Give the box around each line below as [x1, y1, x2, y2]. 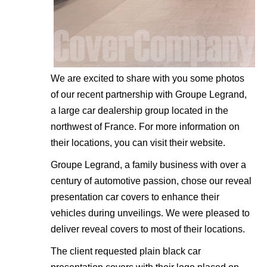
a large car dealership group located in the [51, 105, 228, 116]
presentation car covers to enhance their [51, 191, 219, 202]
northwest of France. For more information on [51, 121, 240, 132]
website [190, 137, 223, 148]
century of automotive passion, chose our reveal [51, 175, 252, 186]
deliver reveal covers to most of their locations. [51, 223, 245, 234]
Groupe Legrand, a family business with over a [51, 159, 246, 170]
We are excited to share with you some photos [51, 73, 244, 83]
